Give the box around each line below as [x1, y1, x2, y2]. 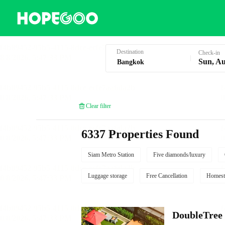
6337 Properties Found [81, 128, 199, 141]
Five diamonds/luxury [153, 151, 205, 158]
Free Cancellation [146, 172, 187, 179]
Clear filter [86, 102, 111, 109]
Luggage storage [88, 172, 127, 179]
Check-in [198, 49, 220, 56]
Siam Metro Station [88, 151, 134, 158]
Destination [116, 48, 144, 55]
